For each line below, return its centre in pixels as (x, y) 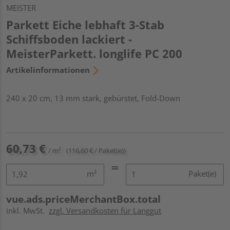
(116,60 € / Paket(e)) (96, 150)
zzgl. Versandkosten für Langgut (105, 210)
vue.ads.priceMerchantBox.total (83, 199)
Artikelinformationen (48, 70)
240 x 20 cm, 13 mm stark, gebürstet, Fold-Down (93, 98)
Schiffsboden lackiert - (69, 39)
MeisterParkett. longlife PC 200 (94, 53)
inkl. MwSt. (27, 210)
